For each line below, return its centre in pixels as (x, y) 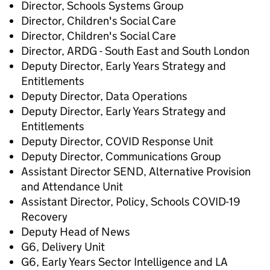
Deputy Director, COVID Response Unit (117, 141)
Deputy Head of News (76, 232)
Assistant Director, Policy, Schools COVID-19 (131, 202)
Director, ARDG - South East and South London (135, 51)
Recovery (44, 217)
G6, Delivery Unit (63, 247)
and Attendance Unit (72, 187)
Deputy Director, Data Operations (104, 96)
